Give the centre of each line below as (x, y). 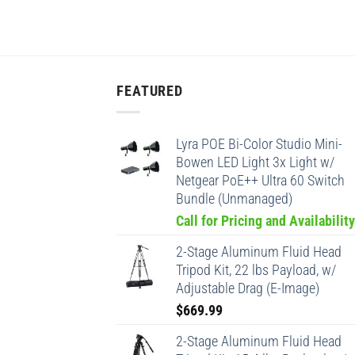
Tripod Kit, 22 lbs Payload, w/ (256, 271)
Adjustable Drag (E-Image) (248, 289)
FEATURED (150, 91)
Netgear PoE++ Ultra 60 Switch (260, 181)
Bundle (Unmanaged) (234, 199)
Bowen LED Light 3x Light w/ (255, 163)
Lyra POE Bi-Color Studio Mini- (259, 145)
